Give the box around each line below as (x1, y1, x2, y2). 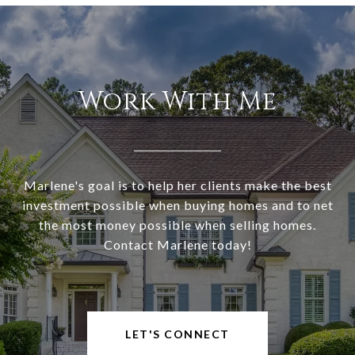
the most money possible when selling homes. (39, 216, 316, 232)
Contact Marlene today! (103, 236, 252, 252)
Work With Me (78, 84, 277, 119)
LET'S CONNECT (125, 326, 230, 341)
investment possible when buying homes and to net (21, 197, 334, 212)
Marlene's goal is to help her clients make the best (23, 177, 332, 193)
